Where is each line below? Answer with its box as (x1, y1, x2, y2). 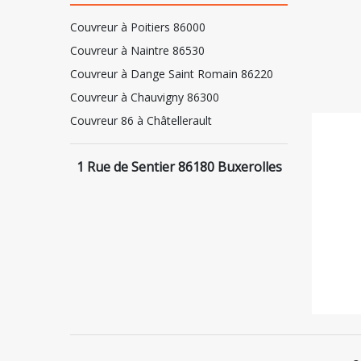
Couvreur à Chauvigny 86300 (70, 89, 219, 105)
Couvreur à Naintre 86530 (70, 43, 205, 58)
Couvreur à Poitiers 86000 (70, 19, 205, 35)
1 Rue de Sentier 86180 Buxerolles (76, 158, 282, 176)
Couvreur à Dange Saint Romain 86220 (70, 66, 273, 81)
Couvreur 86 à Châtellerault (70, 113, 212, 128)
